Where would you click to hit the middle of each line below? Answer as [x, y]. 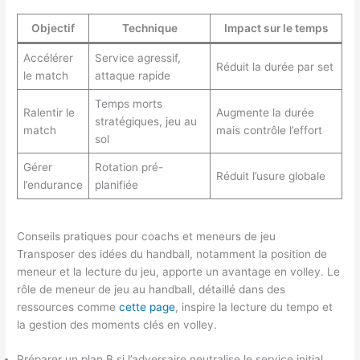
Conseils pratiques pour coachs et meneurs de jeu [147, 236]
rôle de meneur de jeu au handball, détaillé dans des [151, 289]
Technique [149, 29]
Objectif [53, 29]
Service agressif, [137, 58]
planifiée [116, 185]
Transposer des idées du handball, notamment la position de [172, 254]
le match [45, 76]
